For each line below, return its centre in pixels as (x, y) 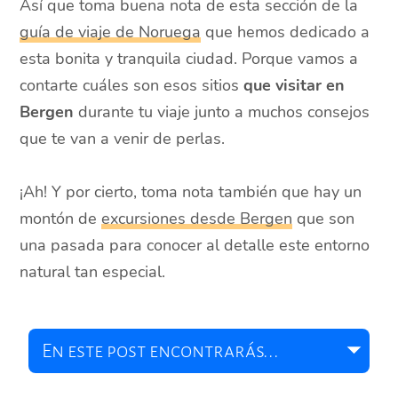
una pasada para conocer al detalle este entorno (195, 245)
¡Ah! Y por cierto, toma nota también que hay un (191, 192)
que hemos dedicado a (286, 32)
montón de (61, 219)
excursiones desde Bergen (197, 219)
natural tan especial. (93, 272)
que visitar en (295, 85)
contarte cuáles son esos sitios (132, 85)
